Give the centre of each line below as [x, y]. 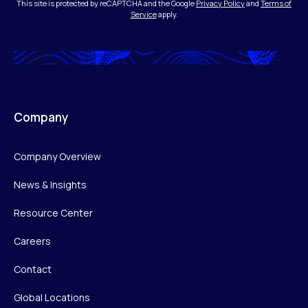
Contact [33, 269]
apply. [167, 14]
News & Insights [50, 185]
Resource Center [53, 213]
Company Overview [57, 157]
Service [143, 14]
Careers [32, 241]
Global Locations [52, 298]
